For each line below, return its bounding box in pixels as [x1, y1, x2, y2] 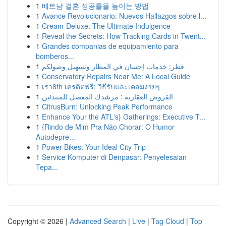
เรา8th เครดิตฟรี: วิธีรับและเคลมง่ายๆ [42, 81, 160, 91]
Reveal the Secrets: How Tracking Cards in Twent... [42, 31, 206, 41]
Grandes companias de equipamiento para [42, 41, 179, 51]
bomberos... [36, 51, 74, 61]
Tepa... [36, 162, 58, 172]
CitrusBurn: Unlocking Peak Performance [42, 101, 173, 111]
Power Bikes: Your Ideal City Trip [42, 142, 146, 152]
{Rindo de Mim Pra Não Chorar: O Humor [42, 122, 175, 132]
